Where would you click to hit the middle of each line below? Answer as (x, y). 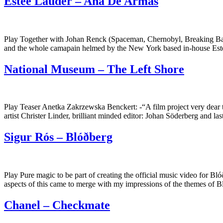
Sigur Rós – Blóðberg (58, 137)
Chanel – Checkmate (57, 205)
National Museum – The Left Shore (94, 69)
